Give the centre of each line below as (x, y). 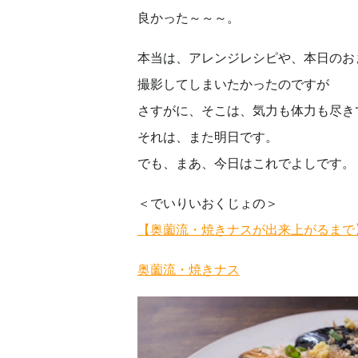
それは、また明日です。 (208, 137)
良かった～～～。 (189, 18)
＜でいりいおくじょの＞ (208, 203)
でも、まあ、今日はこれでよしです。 (246, 163)
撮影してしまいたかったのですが (233, 84)
